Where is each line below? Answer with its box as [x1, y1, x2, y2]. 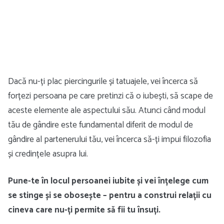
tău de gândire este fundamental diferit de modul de [8, 117, 193, 132]
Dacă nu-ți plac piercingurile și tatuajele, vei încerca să [8, 74, 198, 89]
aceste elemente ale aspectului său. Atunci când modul [8, 103, 205, 118]
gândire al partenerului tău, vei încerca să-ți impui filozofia [8, 132, 211, 147]
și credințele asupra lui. [8, 146, 88, 161]
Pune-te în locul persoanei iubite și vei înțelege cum [8, 173, 208, 188]
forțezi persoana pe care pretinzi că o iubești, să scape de [8, 88, 213, 103]
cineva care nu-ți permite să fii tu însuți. [8, 202, 160, 217]
